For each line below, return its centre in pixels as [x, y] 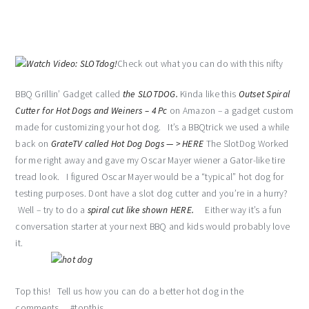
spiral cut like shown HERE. [141, 210]
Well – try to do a [51, 210]
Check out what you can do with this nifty [200, 64]
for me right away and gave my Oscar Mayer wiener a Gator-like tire [150, 160]
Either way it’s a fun [238, 210]
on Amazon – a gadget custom [230, 111]
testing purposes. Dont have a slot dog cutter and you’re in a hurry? [152, 193]
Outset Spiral [264, 94]
